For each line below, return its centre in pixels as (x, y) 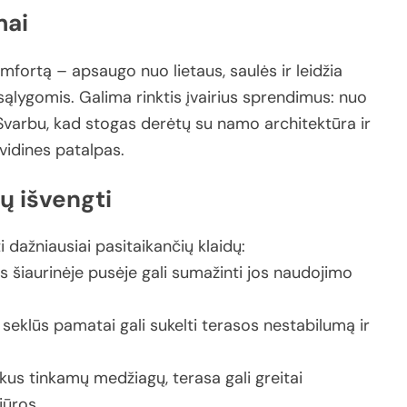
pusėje (115, 273)
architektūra (313, 124)
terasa (199, 378)
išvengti (66, 199)
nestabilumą (312, 326)
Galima (108, 98)
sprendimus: (291, 98)
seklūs (28, 326)
